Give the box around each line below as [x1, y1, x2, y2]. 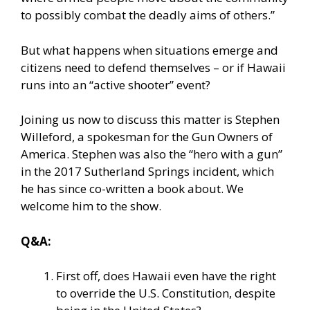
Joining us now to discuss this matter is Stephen [21, 111, 280, 128]
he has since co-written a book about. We [21, 181, 244, 197]
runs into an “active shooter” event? [21, 76, 210, 93]
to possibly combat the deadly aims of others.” [21, 7, 275, 24]
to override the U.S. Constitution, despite [56, 285, 275, 302]
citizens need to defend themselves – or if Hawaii [21, 59, 286, 75]
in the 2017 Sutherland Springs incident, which [21, 163, 274, 180]
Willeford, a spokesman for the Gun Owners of [21, 129, 273, 145]
